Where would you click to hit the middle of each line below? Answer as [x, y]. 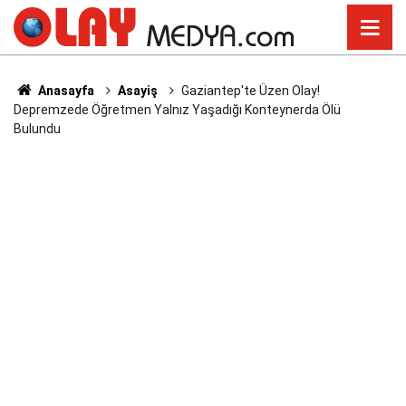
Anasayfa [64, 91]
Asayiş [137, 91]
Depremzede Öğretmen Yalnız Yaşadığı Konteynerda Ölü [177, 110]
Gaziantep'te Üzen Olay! [250, 91]
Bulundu [37, 129]
